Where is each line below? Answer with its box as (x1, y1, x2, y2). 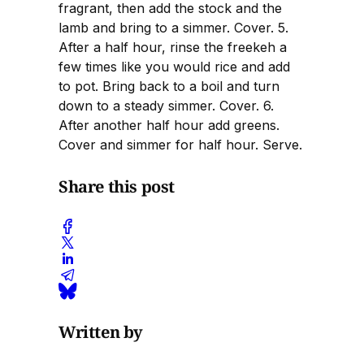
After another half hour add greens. (58, 117, 279, 134)
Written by (58, 320, 143, 343)
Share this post (58, 175, 175, 197)
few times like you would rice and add (58, 58, 290, 76)
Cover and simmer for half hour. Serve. (58, 136, 302, 154)
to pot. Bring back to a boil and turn (58, 78, 279, 95)
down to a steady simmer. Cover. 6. (58, 97, 274, 115)
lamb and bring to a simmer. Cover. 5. (58, 19, 288, 37)
